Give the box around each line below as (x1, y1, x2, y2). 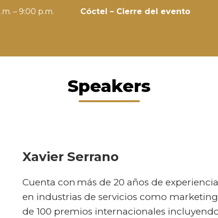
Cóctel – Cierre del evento (80, 6, 190, 16)
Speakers (68, 75, 150, 96)
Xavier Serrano (22, 148, 119, 164)
